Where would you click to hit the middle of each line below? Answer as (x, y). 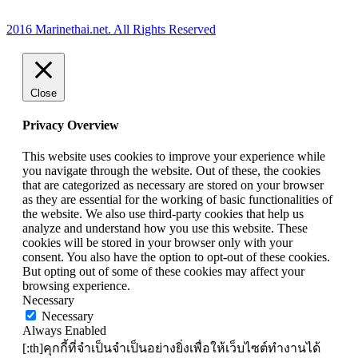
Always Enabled (64, 331)
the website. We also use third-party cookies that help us (163, 214)
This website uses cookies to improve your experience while (174, 157)
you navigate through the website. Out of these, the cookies (171, 171)
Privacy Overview (71, 125)
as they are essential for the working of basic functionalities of (177, 200)
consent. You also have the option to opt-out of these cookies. (176, 257)
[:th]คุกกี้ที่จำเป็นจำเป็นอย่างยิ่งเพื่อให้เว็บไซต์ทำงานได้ (171, 348)
